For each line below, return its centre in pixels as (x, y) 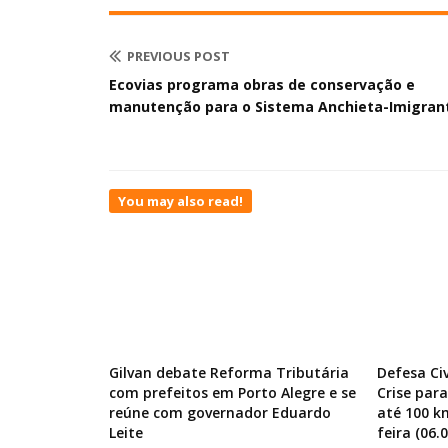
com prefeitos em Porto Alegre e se (232, 392)
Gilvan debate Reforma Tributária (229, 372)
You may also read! (180, 201)
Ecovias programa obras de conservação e (262, 84)
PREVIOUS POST (178, 56)
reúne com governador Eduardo (220, 412)
